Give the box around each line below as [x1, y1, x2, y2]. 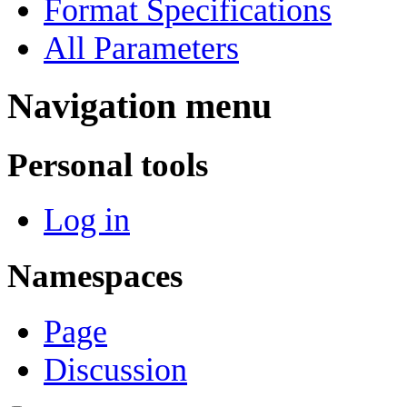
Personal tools [7, 145, 208, 184]
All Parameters [44, 29, 239, 66]
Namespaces [7, 256, 183, 294]
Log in [44, 202, 130, 239]
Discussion [44, 351, 187, 388]
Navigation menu [7, 85, 272, 126]
